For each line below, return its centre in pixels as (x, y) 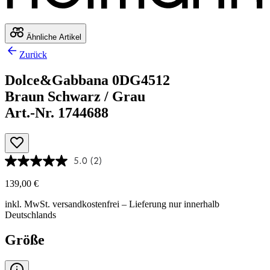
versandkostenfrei (86, 204)
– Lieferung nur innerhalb (169, 204)
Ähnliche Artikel (53, 37)
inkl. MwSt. (29, 204)
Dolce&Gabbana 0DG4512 (87, 80)
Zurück (33, 54)
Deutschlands (30, 215)
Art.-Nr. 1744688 (57, 112)
